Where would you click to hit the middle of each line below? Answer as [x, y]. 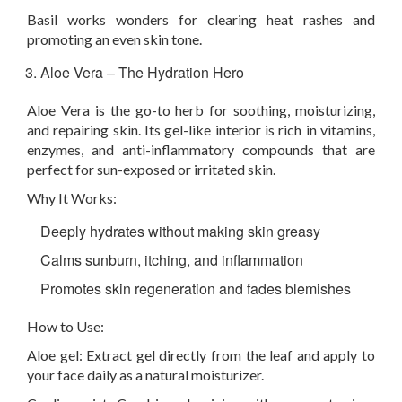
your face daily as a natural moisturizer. [145, 375]
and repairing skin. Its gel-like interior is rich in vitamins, [201, 130]
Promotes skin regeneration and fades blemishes [196, 288]
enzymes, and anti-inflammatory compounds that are [201, 149]
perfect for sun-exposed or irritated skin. [151, 169]
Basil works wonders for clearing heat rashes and [201, 19]
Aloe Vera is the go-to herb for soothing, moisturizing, [201, 110]
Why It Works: [72, 198]
